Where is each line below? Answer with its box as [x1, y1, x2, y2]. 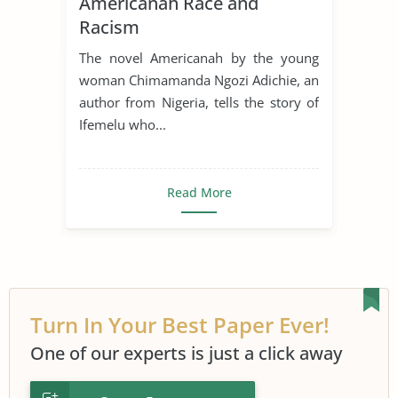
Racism [79, 14, 139, 39]
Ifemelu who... [79, 115, 166, 133]
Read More [166, 183, 232, 201]
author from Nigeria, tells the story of [79, 92, 319, 111]
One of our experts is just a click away [30, 340, 342, 365]
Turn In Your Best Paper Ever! [30, 309, 330, 339]
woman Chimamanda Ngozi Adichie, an [79, 70, 319, 89]
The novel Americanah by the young [79, 48, 319, 67]
